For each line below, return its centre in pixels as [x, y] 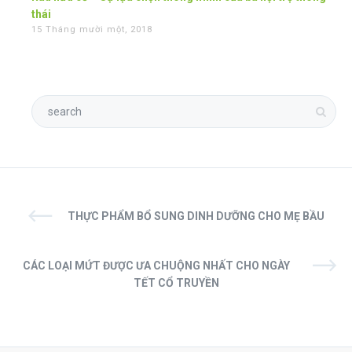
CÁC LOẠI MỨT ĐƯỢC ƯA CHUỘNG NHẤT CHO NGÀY [156, 266]
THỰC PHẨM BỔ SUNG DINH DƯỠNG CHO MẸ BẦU [196, 216]
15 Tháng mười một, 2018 [92, 30]
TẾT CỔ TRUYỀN [176, 283]
